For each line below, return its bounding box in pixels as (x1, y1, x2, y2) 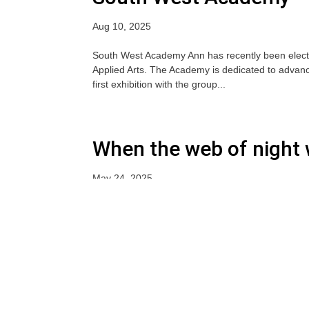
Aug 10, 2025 (92, 21, 152, 32)
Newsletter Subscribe (133, 284, 300, 303)
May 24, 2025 (92, 172, 153, 183)
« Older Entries (92, 239, 159, 250)
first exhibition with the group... (92, 79, 226, 90)
